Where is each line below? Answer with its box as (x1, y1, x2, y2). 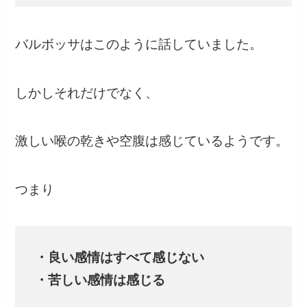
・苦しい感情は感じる (34, 272, 165, 287)
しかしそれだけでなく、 (15, 85, 159, 100)
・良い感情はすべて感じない (34, 249, 204, 265)
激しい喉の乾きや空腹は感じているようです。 (15, 134, 289, 149)
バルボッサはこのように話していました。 (15, 36, 263, 51)
